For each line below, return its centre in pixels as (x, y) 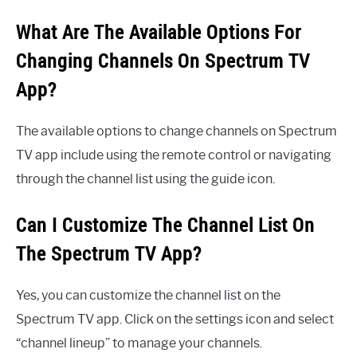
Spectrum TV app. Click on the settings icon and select (175, 319)
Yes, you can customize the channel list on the (148, 295)
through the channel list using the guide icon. (145, 178)
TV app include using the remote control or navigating (174, 155)
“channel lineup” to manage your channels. (139, 343)
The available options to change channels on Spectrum (177, 131)
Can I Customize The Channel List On (165, 224)
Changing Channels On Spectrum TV (163, 60)
